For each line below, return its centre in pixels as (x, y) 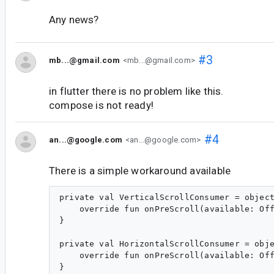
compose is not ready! (101, 106)
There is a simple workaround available (140, 171)
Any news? (74, 19)
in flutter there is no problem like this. (136, 91)
